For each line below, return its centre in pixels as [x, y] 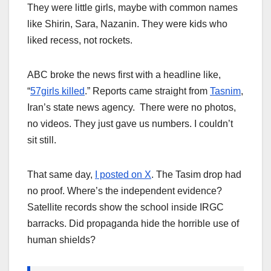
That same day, [61, 175]
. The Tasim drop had [196, 175]
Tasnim [225, 91]
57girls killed [57, 91]
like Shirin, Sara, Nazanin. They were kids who [127, 24]
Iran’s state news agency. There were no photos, [132, 108]
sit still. [42, 140]
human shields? [61, 240]
